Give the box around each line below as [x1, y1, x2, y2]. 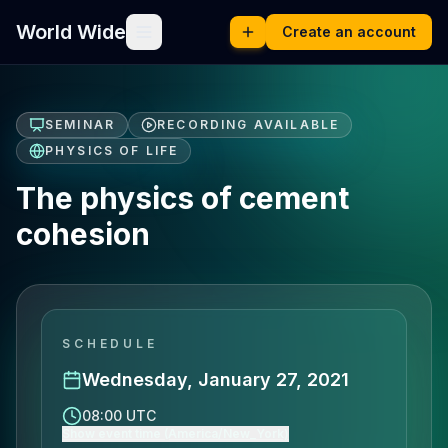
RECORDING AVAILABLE [157, 117, 340, 132]
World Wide [16, 20, 126, 44]
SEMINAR [45, 117, 116, 132]
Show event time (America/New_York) [62, 426, 289, 441]
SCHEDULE [62, 336, 158, 351]
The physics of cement [16, 180, 349, 216]
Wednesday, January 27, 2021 [82, 369, 349, 390]
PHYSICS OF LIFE [45, 143, 179, 158]
